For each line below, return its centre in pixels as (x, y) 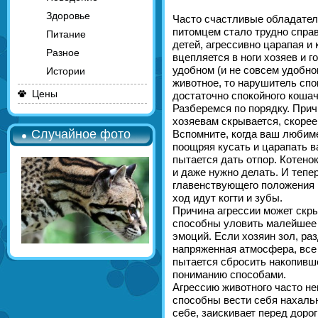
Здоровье (68, 16)
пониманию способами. (229, 274)
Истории (65, 71)
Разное (62, 53)
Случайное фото (81, 134)
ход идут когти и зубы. (227, 198)
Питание (66, 34)
